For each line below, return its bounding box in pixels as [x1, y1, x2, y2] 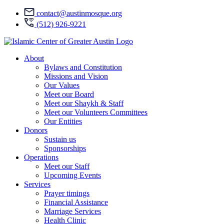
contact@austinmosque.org [36, 9, 122, 17]
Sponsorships [44, 144, 86, 152]
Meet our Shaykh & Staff [44, 99, 123, 107]
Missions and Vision [44, 72, 108, 80]
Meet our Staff [44, 162, 89, 170]
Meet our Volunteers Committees [44, 108, 147, 116]
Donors [24, 126, 47, 134]
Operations [24, 153, 58, 161]
